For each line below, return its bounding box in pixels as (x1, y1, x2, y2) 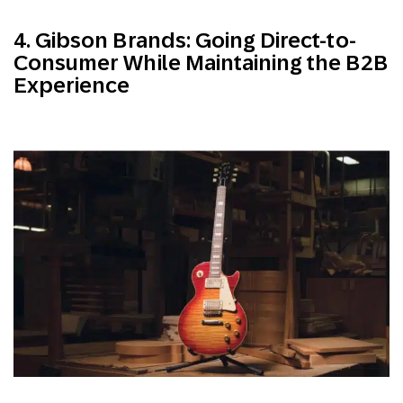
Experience (13, 72, 130, 99)
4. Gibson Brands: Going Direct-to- (13, 27, 356, 54)
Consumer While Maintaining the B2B (13, 49, 388, 76)
